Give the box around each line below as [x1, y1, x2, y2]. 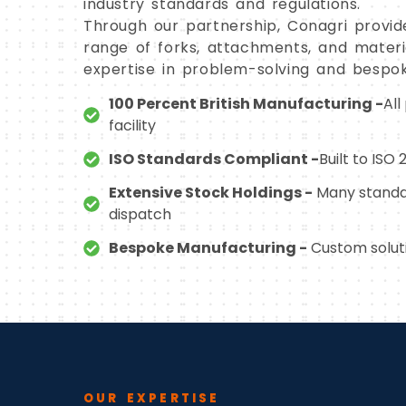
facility [108, 114, 156, 136]
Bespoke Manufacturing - [108, 237, 307, 258]
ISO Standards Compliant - [108, 148, 319, 169]
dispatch [108, 203, 171, 225]
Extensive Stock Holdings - [108, 181, 313, 203]
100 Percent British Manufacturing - [108, 92, 383, 114]
